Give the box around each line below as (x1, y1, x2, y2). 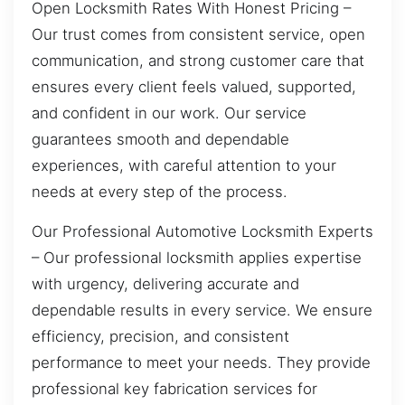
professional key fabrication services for (32, 379, 317, 398)
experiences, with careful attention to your (32, 156, 336, 175)
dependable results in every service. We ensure (32, 300, 372, 319)
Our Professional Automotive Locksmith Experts (32, 221, 373, 240)
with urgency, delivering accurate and (32, 274, 299, 293)
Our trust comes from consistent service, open (32, 25, 365, 44)
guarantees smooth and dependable (32, 130, 289, 149)
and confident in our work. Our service (32, 104, 306, 123)
